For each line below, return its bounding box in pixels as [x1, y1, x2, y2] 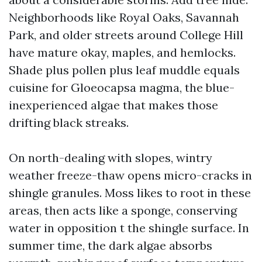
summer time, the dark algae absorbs [9, 238, 212, 253]
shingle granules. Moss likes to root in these [9, 185, 251, 200]
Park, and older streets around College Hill [9, 27, 243, 42]
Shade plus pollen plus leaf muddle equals [9, 63, 240, 77]
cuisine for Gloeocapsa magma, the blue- [9, 80, 235, 95]
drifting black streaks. [9, 115, 129, 130]
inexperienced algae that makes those [9, 98, 218, 112]
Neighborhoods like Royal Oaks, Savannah [9, 10, 239, 25]
